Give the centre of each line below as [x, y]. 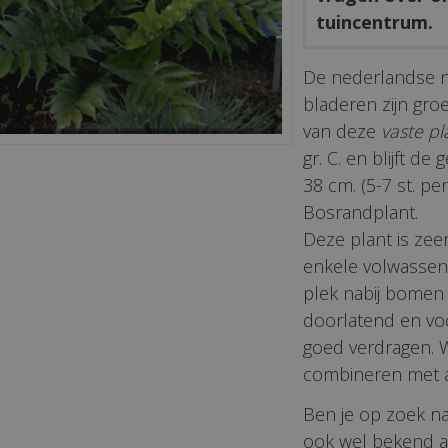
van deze [342, 131]
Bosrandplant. [361, 212]
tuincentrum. [375, 22]
